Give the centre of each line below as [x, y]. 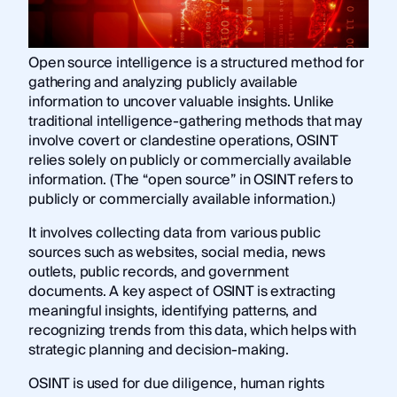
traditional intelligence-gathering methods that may [195, 121]
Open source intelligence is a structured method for [196, 62]
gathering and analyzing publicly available [163, 82]
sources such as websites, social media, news [176, 252]
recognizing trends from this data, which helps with [192, 330]
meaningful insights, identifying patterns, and [172, 311]
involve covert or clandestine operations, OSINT [183, 140]
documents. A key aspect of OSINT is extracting [182, 291]
